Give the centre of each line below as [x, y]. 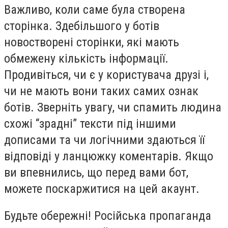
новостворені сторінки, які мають [92, 42]
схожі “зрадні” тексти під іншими [90, 123]
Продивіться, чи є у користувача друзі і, [106, 75]
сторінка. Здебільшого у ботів [82, 26]
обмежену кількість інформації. [86, 58]
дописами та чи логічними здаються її [104, 140]
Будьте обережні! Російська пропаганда [108, 216]
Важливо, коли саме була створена [95, 9]
